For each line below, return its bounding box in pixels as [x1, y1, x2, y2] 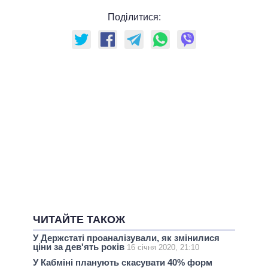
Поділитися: [107, 12, 161, 23]
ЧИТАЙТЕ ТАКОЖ [33, 214, 125, 226]
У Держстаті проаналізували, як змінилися [33, 233, 220, 243]
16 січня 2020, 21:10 [127, 243, 199, 252]
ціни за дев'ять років [33, 242, 127, 252]
